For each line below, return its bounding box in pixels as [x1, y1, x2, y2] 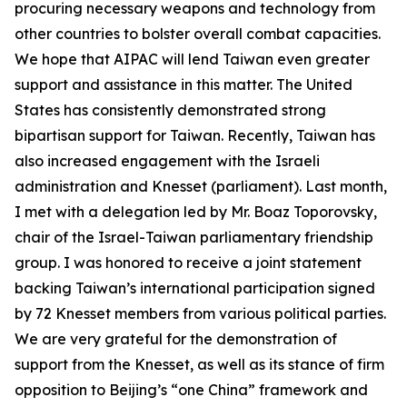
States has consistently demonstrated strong [15, 101, 326, 119]
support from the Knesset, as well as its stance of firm [15, 355, 384, 373]
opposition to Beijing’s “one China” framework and [15, 381, 368, 399]
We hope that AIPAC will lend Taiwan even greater [15, 50, 370, 68]
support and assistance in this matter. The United [15, 75, 352, 94]
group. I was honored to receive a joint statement [15, 253, 362, 272]
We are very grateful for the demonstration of [15, 330, 337, 348]
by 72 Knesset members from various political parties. [15, 304, 386, 323]
